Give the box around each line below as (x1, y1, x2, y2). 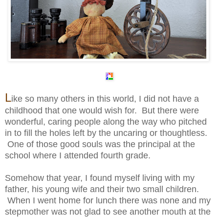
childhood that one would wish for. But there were (5, 105, 199, 115)
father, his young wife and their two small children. (5, 184, 199, 194)
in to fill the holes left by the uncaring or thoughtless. (5, 128, 207, 138)
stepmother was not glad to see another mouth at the (5, 206, 211, 217)
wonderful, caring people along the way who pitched (5, 116, 207, 127)
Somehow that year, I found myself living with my (5, 173, 195, 183)
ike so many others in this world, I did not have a (11, 93, 199, 104)
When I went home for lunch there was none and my (5, 195, 211, 205)
